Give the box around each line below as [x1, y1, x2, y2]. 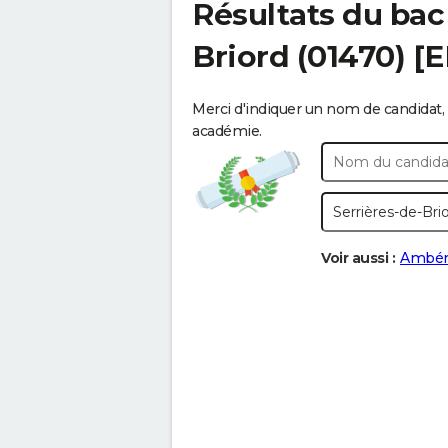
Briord [192, 38, 289, 75]
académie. [192, 122, 262, 140]
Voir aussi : [321, 249, 395, 267]
